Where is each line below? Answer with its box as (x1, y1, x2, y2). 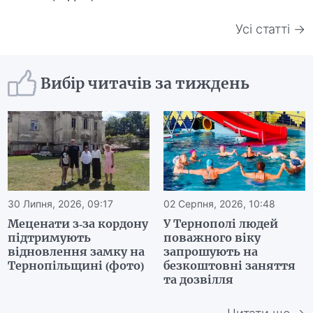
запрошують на (163, 245, 258, 259)
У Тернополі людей (163, 217, 278, 231)
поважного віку (163, 231, 261, 245)
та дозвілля (163, 272, 233, 287)
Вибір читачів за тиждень (41, 73, 250, 93)
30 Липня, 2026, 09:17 (8, 198, 114, 210)
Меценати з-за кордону (8, 217, 149, 231)
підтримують (8, 231, 92, 245)
